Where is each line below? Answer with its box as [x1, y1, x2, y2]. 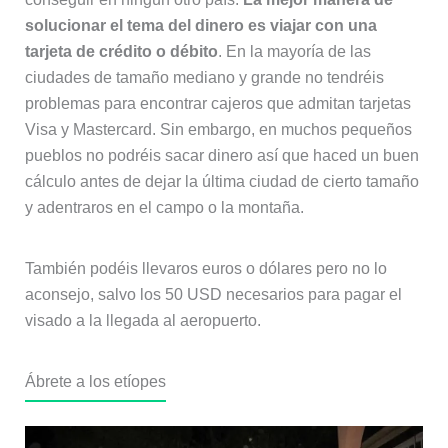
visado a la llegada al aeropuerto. [24, 311, 261, 329]
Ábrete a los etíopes [24, 372, 166, 390]
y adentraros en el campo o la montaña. [24, 198, 304, 216]
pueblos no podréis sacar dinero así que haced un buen [24, 146, 419, 164]
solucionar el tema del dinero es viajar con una [24, 16, 377, 34]
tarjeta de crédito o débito [24, 42, 218, 60]
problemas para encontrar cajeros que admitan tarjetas [24, 94, 411, 112]
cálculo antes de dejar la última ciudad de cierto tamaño [24, 172, 419, 190]
